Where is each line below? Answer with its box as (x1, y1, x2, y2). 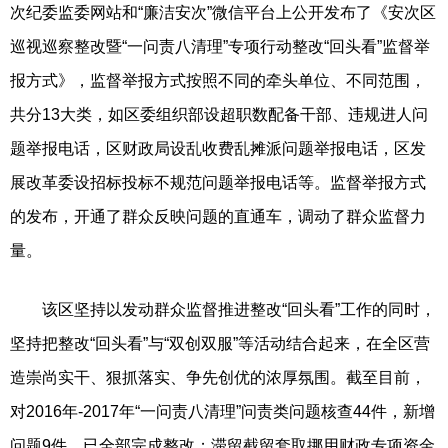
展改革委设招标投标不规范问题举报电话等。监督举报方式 (10, 173, 426, 191)
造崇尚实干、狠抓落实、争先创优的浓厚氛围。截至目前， (10, 368, 426, 386)
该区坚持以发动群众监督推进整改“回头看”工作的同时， (10, 300, 436, 318)
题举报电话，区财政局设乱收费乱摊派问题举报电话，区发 (10, 139, 426, 157)
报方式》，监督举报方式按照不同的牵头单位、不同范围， (10, 71, 426, 89)
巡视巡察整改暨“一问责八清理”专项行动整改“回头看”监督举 (10, 37, 430, 55)
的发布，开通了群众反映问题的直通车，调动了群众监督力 (10, 207, 426, 225)
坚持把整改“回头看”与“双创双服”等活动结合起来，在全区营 (10, 334, 430, 352)
